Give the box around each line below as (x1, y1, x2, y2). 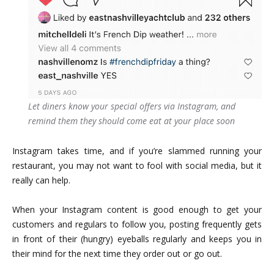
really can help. (12, 174, 70, 187)
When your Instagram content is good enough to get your (12, 204, 262, 216)
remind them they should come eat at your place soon (28, 115, 235, 127)
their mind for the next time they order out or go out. (12, 248, 222, 260)
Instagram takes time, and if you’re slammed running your (12, 145, 262, 157)
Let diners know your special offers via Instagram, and (28, 100, 235, 113)
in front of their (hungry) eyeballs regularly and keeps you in (12, 233, 262, 245)
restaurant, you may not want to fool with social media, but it (12, 160, 262, 172)
